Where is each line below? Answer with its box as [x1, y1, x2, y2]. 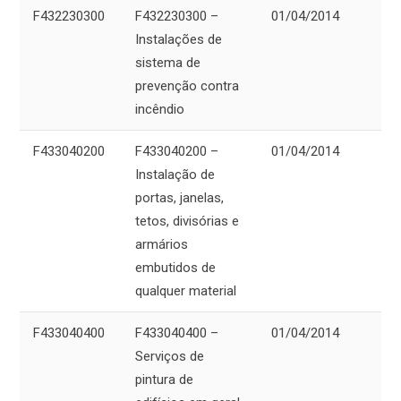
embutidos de [135, 260, 216, 277]
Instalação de [135, 166, 215, 183]
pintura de [135, 371, 193, 388]
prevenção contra [135, 78, 239, 95]
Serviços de [135, 348, 204, 365]
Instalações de [135, 31, 222, 48]
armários [135, 236, 188, 253]
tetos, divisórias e [135, 213, 239, 230]
